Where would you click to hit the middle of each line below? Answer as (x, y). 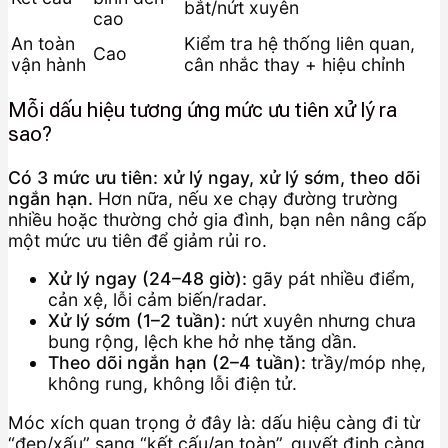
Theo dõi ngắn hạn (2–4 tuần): (177, 363)
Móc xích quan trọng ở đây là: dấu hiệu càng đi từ (214, 423)
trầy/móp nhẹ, (366, 363)
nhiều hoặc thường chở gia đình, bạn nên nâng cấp (217, 219)
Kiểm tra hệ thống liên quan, (299, 43)
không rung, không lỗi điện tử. (172, 384)
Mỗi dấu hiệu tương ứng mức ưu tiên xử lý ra (202, 110)
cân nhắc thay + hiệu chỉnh (294, 64)
